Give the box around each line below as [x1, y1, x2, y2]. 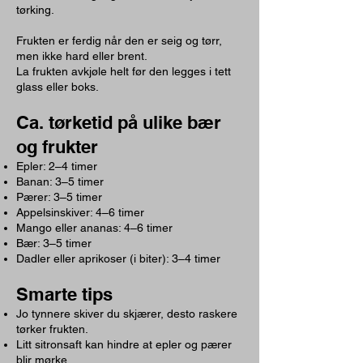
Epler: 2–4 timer [16, 160, 97, 173]
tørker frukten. [16, 322, 88, 335]
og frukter [16, 136, 98, 157]
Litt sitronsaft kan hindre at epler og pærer [16, 338, 232, 351]
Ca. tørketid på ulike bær [16, 112, 221, 133]
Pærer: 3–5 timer [16, 190, 102, 203]
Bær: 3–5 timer [16, 237, 92, 250]
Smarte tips [16, 284, 113, 305]
